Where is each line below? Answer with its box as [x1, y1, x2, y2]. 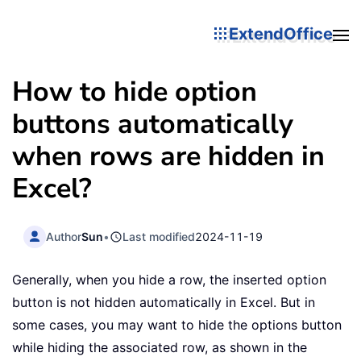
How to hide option [12, 73, 257, 110]
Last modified [122, 229, 196, 243]
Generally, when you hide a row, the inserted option [12, 272, 326, 288]
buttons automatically [12, 106, 293, 143]
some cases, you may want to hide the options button [12, 317, 342, 334]
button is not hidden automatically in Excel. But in [12, 294, 315, 311]
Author [46, 229, 82, 243]
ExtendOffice [229, 23, 333, 44]
